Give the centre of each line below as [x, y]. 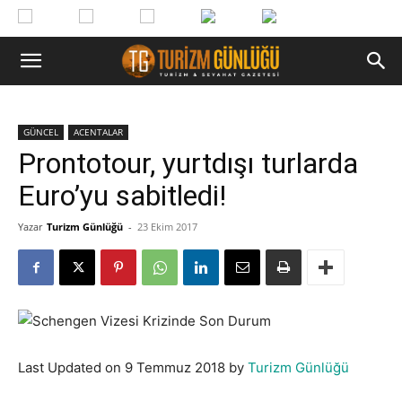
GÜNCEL [41, 132]
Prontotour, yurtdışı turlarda [188, 163]
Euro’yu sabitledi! [122, 196]
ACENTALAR [98, 132]
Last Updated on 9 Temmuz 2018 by [133, 367]
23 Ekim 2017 [167, 227]
